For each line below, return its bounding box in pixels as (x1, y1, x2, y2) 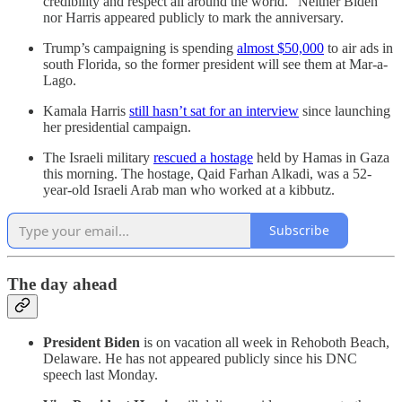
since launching (299, 102, 390, 118)
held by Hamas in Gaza (253, 149, 389, 165)
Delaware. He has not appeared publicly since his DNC (43, 351, 357, 367)
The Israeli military (43, 149, 153, 165)
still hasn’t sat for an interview (129, 102, 299, 118)
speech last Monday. (43, 367, 158, 383)
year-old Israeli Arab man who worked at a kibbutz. (43, 181, 335, 197)
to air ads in (324, 39, 393, 56)
